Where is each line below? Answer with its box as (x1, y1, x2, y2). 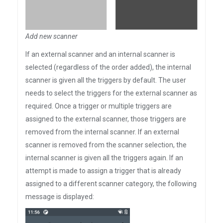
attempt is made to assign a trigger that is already (25, 167, 181, 175)
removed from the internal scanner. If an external (25, 128, 179, 136)
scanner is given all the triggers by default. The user (25, 76, 186, 84)
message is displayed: (25, 193, 94, 201)
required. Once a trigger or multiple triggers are (25, 102, 172, 110)
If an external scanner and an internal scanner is (25, 50, 175, 58)
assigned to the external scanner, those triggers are (25, 115, 186, 123)
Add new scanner (25, 32, 78, 40)
